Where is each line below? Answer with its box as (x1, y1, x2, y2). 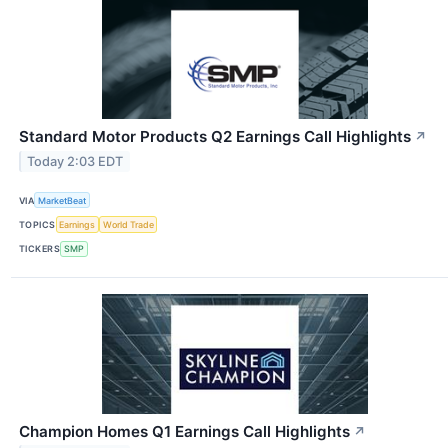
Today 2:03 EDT (27, 154, 124, 170)
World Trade (102, 219, 154, 231)
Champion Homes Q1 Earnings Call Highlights (19, 421, 350, 441)
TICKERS (19, 243, 61, 255)
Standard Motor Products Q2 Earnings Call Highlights (19, 127, 411, 147)
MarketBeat (38, 194, 87, 206)
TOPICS (19, 219, 56, 231)
